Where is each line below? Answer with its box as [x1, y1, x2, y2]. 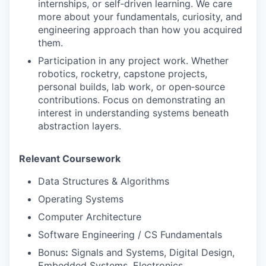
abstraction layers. [38, 119, 121, 132]
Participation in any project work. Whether [38, 54, 229, 66]
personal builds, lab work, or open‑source [38, 80, 225, 93]
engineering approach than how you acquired [38, 23, 242, 36]
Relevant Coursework [19, 152, 121, 164]
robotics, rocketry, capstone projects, [38, 67, 207, 80]
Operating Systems [38, 192, 123, 205]
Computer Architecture [38, 210, 141, 223]
